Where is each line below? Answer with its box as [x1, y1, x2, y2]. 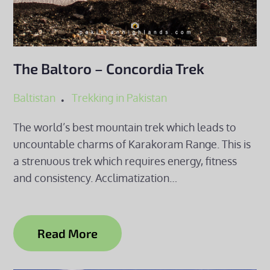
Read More [37, 226, 98, 240]
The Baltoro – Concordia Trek [13, 60, 205, 77]
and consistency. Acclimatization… [13, 171, 178, 184]
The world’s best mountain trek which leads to [13, 121, 237, 134]
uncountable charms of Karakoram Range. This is [13, 137, 251, 151]
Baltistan [13, 91, 56, 104]
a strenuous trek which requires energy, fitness [13, 154, 237, 168]
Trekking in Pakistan [72, 91, 168, 104]
